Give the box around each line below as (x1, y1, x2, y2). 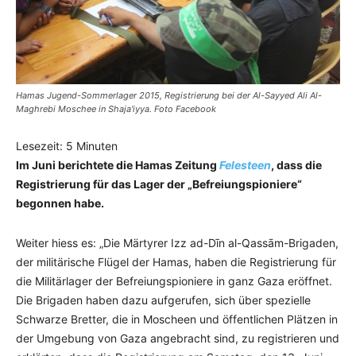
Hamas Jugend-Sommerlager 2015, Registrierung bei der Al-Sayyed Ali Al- (16, 90, 322, 101)
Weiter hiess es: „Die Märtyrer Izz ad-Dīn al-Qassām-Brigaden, (16, 236, 339, 250)
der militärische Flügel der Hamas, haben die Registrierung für (16, 255, 336, 269)
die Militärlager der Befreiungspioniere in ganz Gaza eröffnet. (16, 274, 332, 288)
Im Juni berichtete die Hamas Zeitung (16, 158, 219, 172)
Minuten (76, 139, 118, 153)
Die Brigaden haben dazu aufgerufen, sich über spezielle (16, 293, 311, 307)
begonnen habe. (16, 196, 104, 210)
